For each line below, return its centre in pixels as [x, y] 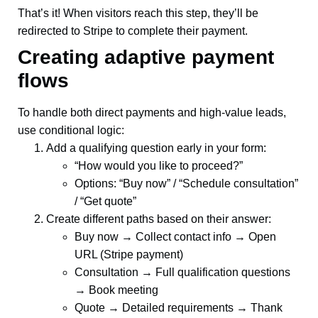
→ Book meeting [116, 290]
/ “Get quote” [105, 201]
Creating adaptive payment [146, 57]
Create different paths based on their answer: [159, 219]
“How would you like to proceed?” [159, 166]
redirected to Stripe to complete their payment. [133, 31]
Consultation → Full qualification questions [182, 272]
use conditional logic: [71, 130]
